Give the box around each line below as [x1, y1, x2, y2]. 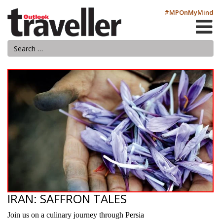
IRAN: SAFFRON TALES [7, 190, 127, 207]
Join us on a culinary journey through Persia [7, 211, 144, 219]
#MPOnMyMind [164, 8, 214, 17]
